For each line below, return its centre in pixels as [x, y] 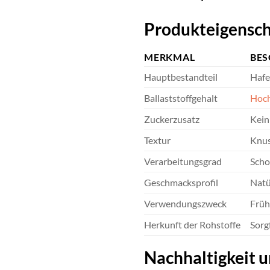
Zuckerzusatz [172, 119]
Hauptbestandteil [181, 77]
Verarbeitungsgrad [183, 162]
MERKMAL [170, 57]
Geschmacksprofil [181, 183]
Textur [157, 140]
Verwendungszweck [185, 204]
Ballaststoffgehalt [181, 98]
